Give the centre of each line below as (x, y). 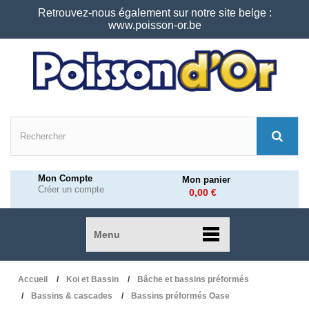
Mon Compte (65, 178)
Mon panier (206, 180)
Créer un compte (71, 189)
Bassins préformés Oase (180, 296)
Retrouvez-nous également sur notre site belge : (154, 13)
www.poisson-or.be (154, 25)
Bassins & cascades (72, 296)
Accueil (33, 279)
